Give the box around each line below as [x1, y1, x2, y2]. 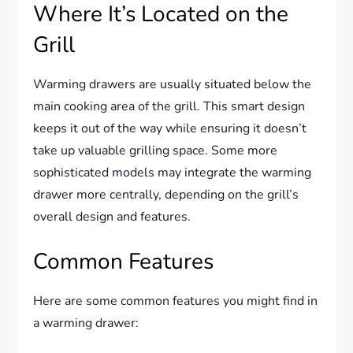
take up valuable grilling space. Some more [33, 141, 278, 159]
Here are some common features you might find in [33, 292, 318, 310]
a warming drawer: [33, 314, 139, 332]
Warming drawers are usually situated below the [33, 75, 312, 93]
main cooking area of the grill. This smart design [33, 97, 306, 115]
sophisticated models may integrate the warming [33, 163, 312, 181]
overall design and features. [33, 207, 191, 225]
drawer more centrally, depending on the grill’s [33, 185, 299, 203]
